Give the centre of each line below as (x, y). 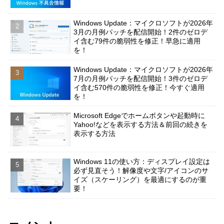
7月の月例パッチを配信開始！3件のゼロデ (141, 78)
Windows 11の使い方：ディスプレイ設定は (142, 162)
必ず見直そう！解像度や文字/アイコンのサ (141, 171)
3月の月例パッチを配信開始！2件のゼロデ (141, 32)
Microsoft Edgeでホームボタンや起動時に (139, 115)
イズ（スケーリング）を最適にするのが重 (140, 180)
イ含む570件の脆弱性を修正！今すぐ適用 (139, 87)
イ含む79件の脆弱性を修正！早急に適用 (137, 41)
